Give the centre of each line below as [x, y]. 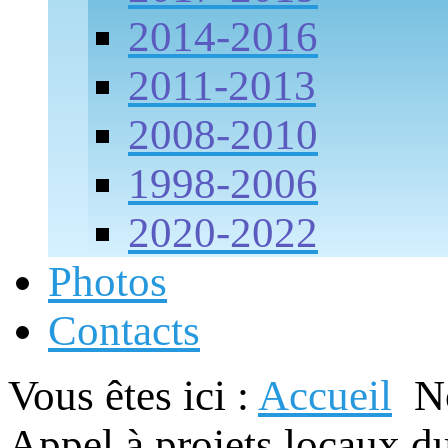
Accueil [325, 395]
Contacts [124, 330]
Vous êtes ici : [133, 395]
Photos [107, 281]
